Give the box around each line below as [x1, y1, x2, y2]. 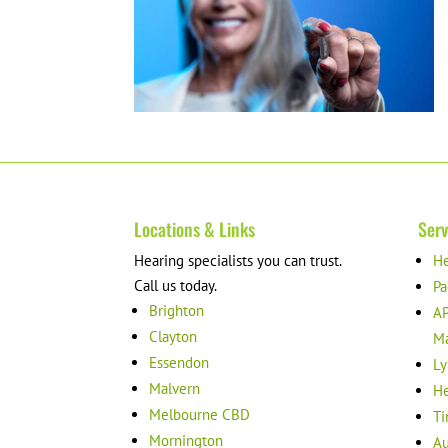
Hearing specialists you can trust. [134, 250, 343, 270]
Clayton [149, 326, 198, 346]
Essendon [149, 352, 210, 372]
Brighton [149, 300, 205, 320]
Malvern [149, 378, 201, 398]
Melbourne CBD [149, 404, 251, 424]
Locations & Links [134, 215, 256, 242]
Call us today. [134, 275, 218, 295]
